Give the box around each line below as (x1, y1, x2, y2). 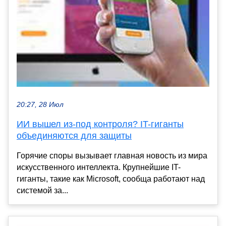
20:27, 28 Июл (17, 101, 64, 109)
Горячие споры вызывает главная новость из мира (17, 151, 207, 160)
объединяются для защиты (17, 131, 132, 141)
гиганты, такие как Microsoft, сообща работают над (17, 175, 205, 184)
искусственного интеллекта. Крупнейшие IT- (17, 163, 181, 172)
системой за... (17, 186, 68, 195)
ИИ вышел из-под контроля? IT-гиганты (17, 119, 184, 130)
